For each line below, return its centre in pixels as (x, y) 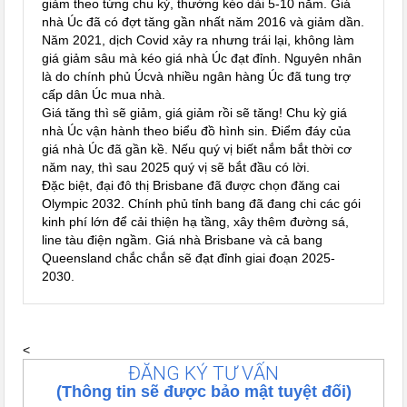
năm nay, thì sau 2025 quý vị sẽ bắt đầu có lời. (176, 168)
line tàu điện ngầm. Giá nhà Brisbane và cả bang (183, 240)
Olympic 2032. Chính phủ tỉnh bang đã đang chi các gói (202, 204)
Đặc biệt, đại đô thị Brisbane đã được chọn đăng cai (191, 186)
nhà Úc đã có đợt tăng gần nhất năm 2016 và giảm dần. (203, 22)
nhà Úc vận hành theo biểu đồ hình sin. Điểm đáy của (197, 131)
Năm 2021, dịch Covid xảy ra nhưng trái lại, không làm (199, 40)
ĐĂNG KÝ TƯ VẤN (203, 373)
